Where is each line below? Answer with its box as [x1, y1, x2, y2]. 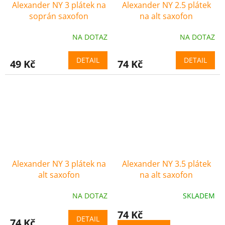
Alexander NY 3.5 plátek [122, 158, 211, 170]
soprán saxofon [29, 11, 88, 22]
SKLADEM [183, 190, 215, 200]
